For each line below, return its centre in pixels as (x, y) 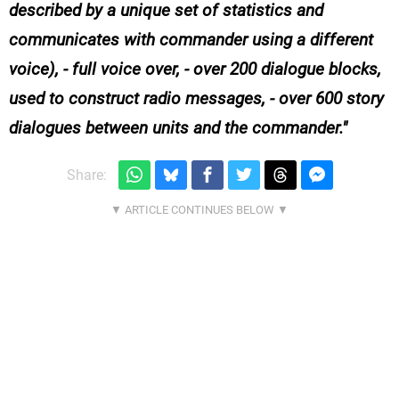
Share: (86, 175)
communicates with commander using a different (191, 40)
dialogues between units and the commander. (175, 128)
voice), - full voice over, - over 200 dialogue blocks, (195, 69)
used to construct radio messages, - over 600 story (196, 99)
